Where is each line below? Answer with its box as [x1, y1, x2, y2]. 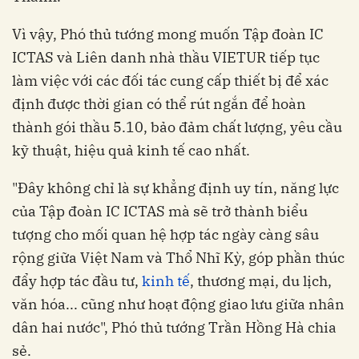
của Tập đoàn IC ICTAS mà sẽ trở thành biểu [12, 202, 308, 220]
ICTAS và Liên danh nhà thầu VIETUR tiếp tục [12, 48, 320, 67]
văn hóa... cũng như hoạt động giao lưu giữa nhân [12, 295, 345, 313]
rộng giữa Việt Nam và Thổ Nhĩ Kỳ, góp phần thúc [12, 248, 345, 267]
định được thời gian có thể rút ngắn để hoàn [12, 95, 306, 113]
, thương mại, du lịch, [190, 272, 332, 290]
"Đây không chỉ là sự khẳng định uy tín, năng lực [12, 179, 339, 197]
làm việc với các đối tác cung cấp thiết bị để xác [12, 71, 329, 90]
